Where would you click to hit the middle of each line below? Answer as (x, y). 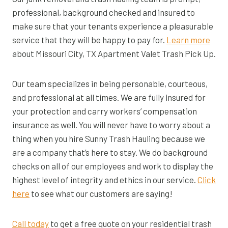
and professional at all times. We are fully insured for (109, 97)
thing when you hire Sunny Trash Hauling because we (109, 138)
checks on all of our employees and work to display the (113, 166)
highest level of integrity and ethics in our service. (105, 179)
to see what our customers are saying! (101, 193)
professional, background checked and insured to (104, 12)
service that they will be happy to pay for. (89, 39)
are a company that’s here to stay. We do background (110, 152)
